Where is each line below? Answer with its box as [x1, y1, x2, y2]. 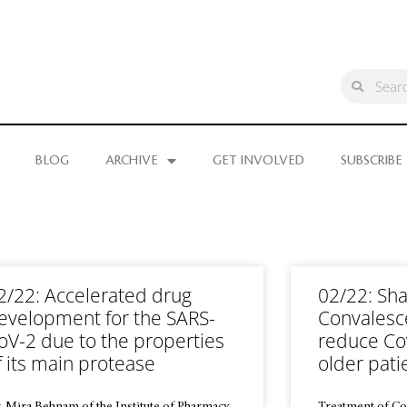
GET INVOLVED [213, 154, 304, 168]
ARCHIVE [105, 154, 158, 168]
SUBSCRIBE [341, 154, 402, 168]
